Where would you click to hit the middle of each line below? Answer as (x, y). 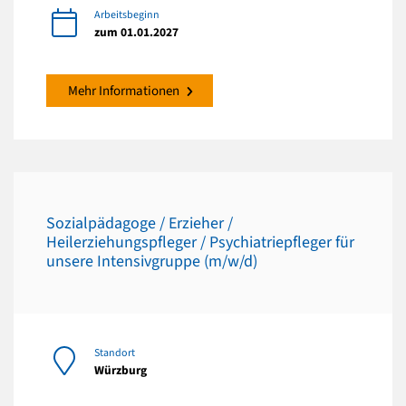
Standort (115, 353)
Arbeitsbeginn (127, 14)
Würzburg (121, 370)
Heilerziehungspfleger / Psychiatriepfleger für (200, 243)
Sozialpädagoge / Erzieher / (140, 224)
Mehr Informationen (124, 91)
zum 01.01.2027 (136, 32)
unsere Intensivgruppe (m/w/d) (152, 262)
